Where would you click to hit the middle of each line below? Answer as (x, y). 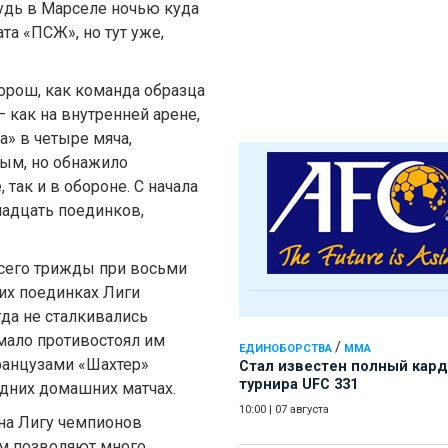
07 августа (302, 410)
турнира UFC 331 (298, 385)
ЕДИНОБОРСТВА (285, 349)
